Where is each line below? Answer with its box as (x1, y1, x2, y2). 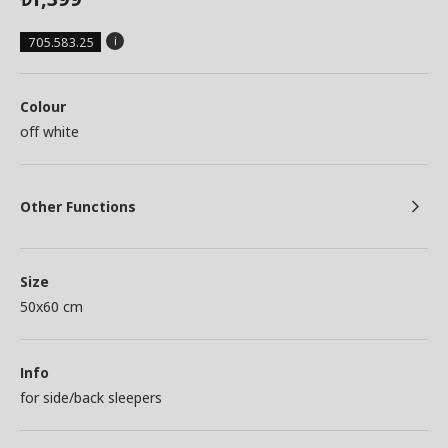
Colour (20, 97, 66, 116)
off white (20, 122, 79, 141)
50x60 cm (20, 297, 83, 316)
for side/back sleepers (20, 388, 162, 407)
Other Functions (20, 197, 136, 216)
